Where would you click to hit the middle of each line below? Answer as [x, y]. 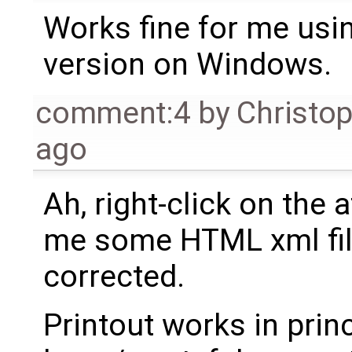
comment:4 [113, 114]
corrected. [114, 277]
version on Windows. [187, 65]
